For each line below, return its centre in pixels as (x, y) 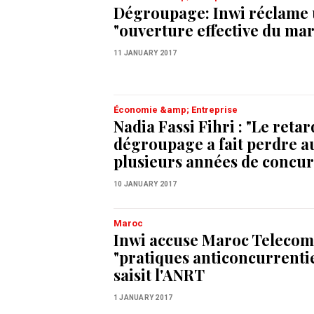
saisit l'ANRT (159, 274)
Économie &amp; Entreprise (176, 109)
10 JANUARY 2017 (145, 184)
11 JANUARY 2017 (145, 53)
